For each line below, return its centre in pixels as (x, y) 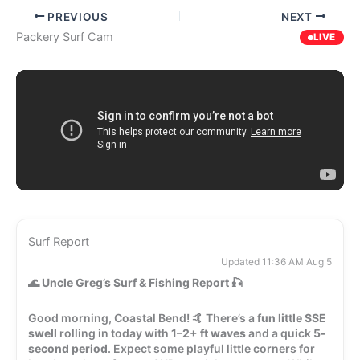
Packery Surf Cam (65, 37)
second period (68, 348)
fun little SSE (292, 317)
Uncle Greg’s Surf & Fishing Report (135, 283)
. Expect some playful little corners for (211, 348)
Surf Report (59, 242)
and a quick (280, 333)
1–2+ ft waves (209, 333)
